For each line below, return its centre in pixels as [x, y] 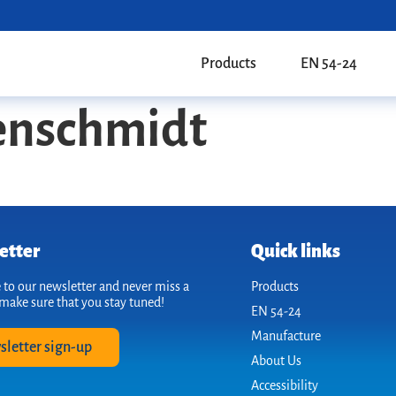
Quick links [296, 251]
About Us [276, 361]
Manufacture [286, 336]
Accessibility [285, 386]
